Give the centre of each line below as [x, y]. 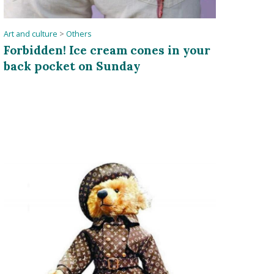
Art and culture [30, 34]
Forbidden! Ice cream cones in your [107, 50]
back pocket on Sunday [72, 65]
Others [79, 34]
